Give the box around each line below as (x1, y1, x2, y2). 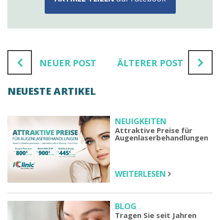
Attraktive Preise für (115, 125, 192, 135)
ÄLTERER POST (117, 57, 183, 69)
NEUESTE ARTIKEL (7, 84, 96, 98)
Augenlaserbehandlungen (115, 133, 208, 142)
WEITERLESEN (115, 168, 168, 179)
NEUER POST (39, 57, 96, 69)
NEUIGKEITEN (115, 116, 166, 127)
